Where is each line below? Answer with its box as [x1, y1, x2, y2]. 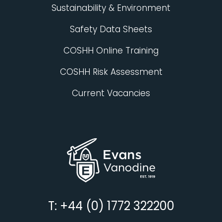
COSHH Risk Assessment [59, 66, 163, 78]
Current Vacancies [72, 87, 150, 100]
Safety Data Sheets [70, 23, 152, 36]
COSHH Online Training [63, 45, 159, 57]
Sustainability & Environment [52, 2, 170, 14]
